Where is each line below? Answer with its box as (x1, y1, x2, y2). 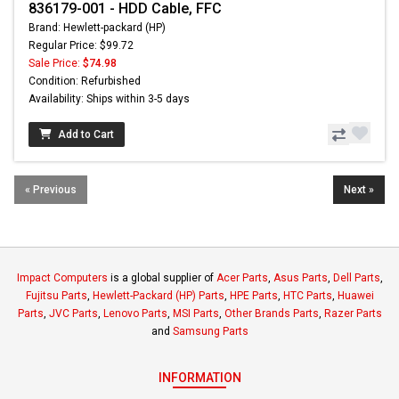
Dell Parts (332, 272, 380, 285)
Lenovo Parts (102, 307, 167, 321)
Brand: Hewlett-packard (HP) (28, 21, 166, 35)
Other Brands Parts (224, 307, 319, 321)
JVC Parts (48, 307, 98, 321)
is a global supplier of (107, 272, 216, 285)
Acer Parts (216, 272, 268, 285)
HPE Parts (229, 289, 278, 303)
